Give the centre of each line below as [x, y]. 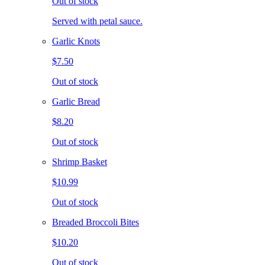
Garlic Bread [76, 101]
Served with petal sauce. [97, 21]
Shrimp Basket [80, 161]
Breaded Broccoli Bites [96, 222]
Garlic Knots [76, 41]
